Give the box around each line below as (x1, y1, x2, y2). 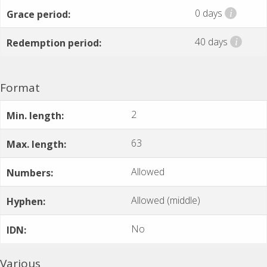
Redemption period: (7, 36, 101, 49)
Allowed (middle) (131, 194, 200, 207)
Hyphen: (7, 194, 45, 208)
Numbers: (7, 166, 53, 179)
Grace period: (7, 7, 70, 21)
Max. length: (7, 137, 66, 151)
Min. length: (7, 108, 64, 122)
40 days (195, 35, 230, 49)
